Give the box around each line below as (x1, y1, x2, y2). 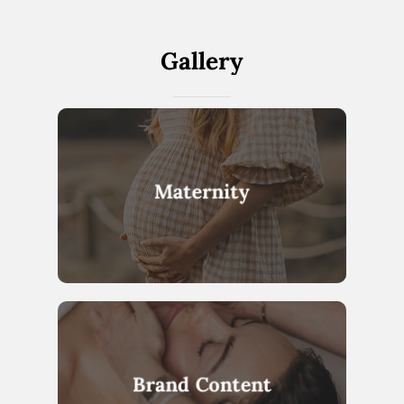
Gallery (161, 44, 243, 76)
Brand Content (133, 372, 272, 398)
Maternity (154, 179, 251, 205)
